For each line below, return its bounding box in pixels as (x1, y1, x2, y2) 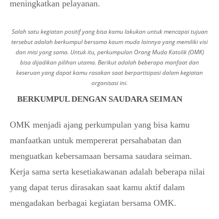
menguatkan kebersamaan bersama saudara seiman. (10, 151, 192, 161)
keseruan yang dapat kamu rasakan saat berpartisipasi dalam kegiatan (16, 68, 203, 77)
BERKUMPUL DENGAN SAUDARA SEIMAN (17, 94, 182, 104)
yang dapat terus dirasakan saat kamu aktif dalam (10, 182, 185, 192)
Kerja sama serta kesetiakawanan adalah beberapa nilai (10, 166, 205, 176)
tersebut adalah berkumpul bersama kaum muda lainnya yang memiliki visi (11, 37, 208, 46)
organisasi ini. (91, 78, 128, 87)
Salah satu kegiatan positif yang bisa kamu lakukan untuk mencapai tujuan (11, 27, 208, 36)
